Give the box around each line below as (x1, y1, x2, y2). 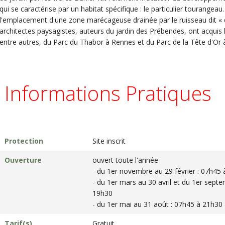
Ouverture (5, 155, 42, 165)
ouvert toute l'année (92, 155, 158, 165)
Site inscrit (92, 136, 126, 146)
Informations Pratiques (5, 79, 211, 107)
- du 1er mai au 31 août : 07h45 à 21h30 (92, 199, 222, 209)
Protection (5, 136, 43, 146)
